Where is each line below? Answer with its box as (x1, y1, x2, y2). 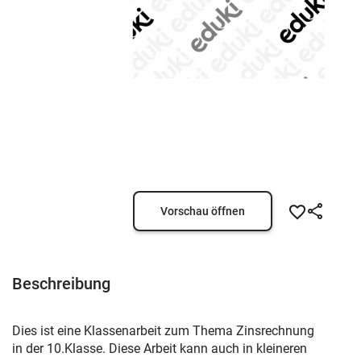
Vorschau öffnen (160, 205, 245, 218)
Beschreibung (12, 274, 110, 293)
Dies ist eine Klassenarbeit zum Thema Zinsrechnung (12, 323, 314, 338)
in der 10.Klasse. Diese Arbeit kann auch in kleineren (12, 341, 307, 356)
